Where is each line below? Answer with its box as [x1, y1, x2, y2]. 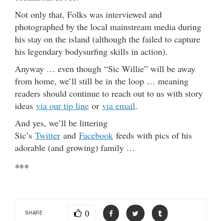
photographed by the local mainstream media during [15, 20, 201, 33]
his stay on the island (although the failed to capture [15, 33, 200, 45]
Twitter [35, 129, 60, 141]
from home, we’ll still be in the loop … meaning [15, 74, 188, 87]
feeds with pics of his [113, 129, 192, 141]
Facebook [79, 129, 113, 141]
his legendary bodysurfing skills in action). [15, 45, 168, 57]
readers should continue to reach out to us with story [15, 87, 203, 99]
